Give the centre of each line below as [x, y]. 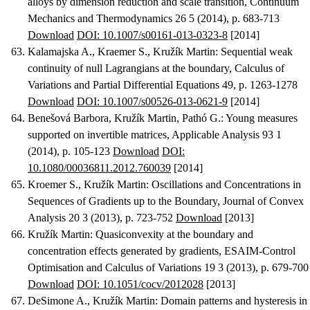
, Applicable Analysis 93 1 [224, 135]
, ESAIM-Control [257, 251]
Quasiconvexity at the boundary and [174, 235]
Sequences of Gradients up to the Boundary [122, 201]
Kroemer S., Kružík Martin [87, 185]
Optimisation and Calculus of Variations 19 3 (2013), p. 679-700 [168, 268]
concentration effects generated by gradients [123, 251]
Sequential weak [257, 52]
